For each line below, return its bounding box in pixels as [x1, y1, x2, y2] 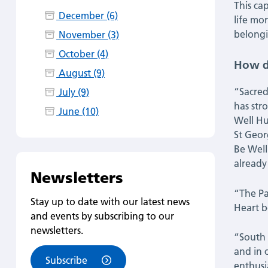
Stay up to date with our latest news [30, 195, 190, 208]
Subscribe [45, 254, 87, 267]
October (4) [56, 48, 109, 60]
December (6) [56, 10, 118, 22]
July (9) [56, 86, 90, 99]
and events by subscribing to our [30, 209, 174, 222]
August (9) [56, 67, 105, 80]
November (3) [56, 29, 120, 41]
